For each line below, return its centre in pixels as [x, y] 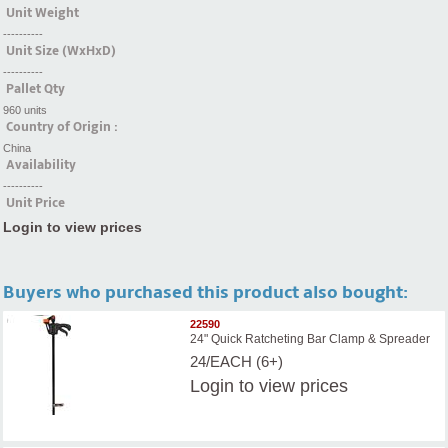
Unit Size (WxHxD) [61, 51]
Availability [41, 165]
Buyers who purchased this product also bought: [205, 293]
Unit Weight [42, 13]
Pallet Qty [35, 89]
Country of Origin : [62, 127]
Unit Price [35, 203]
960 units [25, 110]
